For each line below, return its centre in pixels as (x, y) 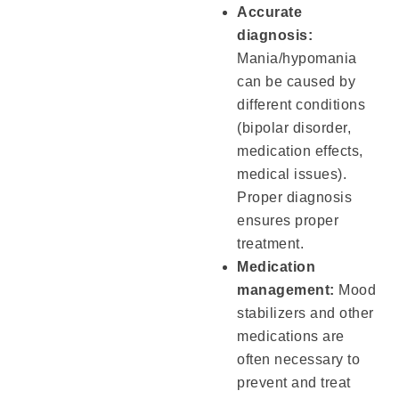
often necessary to (299, 360)
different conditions (301, 105)
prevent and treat (294, 383)
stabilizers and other (305, 313)
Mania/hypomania (297, 59)
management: (286, 290)
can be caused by (297, 82)
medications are (291, 337)
